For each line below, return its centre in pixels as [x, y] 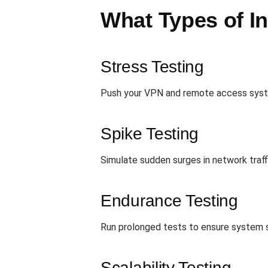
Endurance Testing [169, 201]
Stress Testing [152, 67]
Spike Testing [150, 134]
